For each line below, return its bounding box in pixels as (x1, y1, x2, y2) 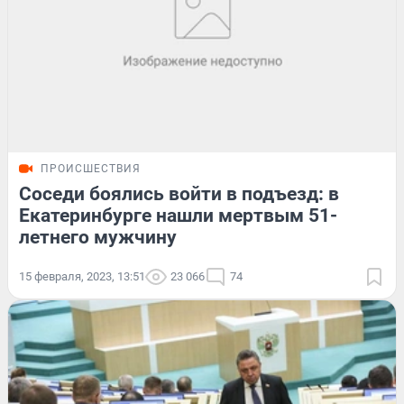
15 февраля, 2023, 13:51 (19, 270, 145, 284)
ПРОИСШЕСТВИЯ (41, 162, 141, 176)
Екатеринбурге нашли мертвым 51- (19, 205, 337, 227)
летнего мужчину (19, 226, 177, 249)
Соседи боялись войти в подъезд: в (19, 183, 339, 206)
